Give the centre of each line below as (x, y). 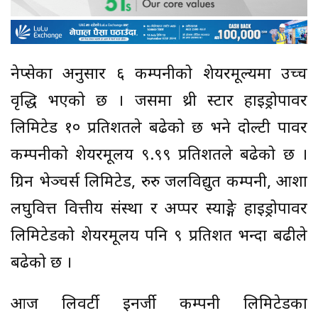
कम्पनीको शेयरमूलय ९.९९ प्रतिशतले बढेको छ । (159, 156)
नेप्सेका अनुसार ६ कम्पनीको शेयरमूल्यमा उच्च (159, 75)
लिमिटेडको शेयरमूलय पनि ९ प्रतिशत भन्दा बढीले (159, 237)
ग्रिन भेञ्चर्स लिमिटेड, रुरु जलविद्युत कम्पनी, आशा (159, 183)
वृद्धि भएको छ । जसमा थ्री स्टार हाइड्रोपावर (159, 102)
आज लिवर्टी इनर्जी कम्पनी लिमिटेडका (159, 305)
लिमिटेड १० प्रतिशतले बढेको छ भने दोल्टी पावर (159, 129)
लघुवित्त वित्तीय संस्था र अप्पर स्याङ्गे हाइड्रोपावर (159, 210)
